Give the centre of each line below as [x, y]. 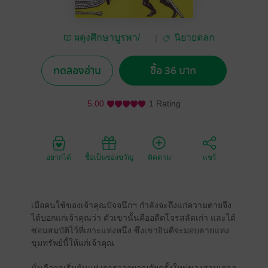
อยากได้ [59, 157]
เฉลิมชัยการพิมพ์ [102, 52]
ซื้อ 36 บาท [173, 71]
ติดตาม [159, 157]
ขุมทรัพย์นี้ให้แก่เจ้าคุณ [72, 243]
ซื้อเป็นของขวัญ [109, 157]
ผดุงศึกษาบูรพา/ [107, 38]
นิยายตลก [194, 38]
